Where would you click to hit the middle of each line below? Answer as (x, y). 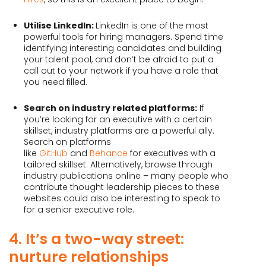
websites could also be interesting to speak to (122, 198)
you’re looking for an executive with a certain (118, 119)
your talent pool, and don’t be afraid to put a (119, 59)
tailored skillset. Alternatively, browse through (118, 164)
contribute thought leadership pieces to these (122, 187)
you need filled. (56, 82)
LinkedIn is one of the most (152, 25)
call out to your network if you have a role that (121, 70)
